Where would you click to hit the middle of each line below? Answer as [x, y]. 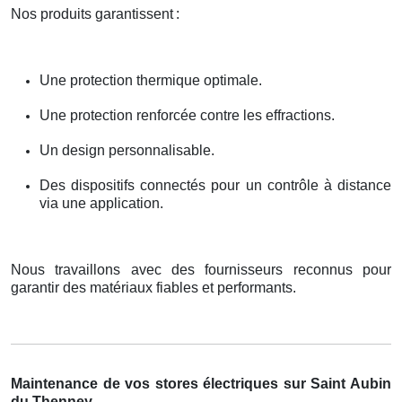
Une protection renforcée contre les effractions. [187, 115]
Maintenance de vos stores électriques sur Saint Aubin [201, 383]
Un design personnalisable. [127, 150]
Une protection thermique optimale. [151, 80]
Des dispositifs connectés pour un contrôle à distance [215, 185]
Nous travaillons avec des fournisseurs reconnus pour [201, 269]
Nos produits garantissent [92, 13]
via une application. [101, 203]
